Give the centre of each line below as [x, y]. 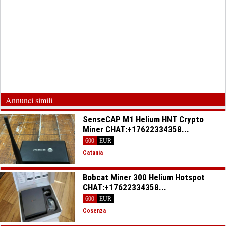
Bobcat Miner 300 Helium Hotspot [144, 177]
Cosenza [95, 211]
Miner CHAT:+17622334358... [136, 129]
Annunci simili [29, 100]
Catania [93, 153]
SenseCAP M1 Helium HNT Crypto [144, 119]
